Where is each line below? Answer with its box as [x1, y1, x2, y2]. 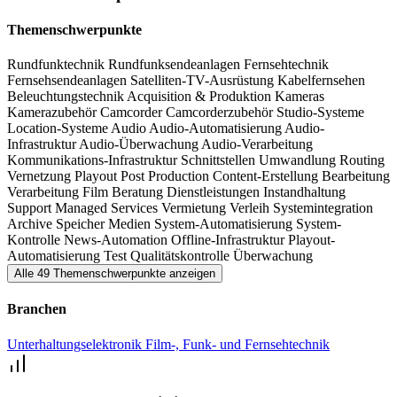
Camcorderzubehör [166, 105, 276, 121]
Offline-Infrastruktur [171, 232, 288, 248]
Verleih [230, 200, 273, 216]
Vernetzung [7, 168, 74, 184]
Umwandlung [259, 152, 339, 168]
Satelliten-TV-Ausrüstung [130, 73, 277, 89]
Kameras [275, 89, 324, 105]
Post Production [121, 168, 213, 184]
